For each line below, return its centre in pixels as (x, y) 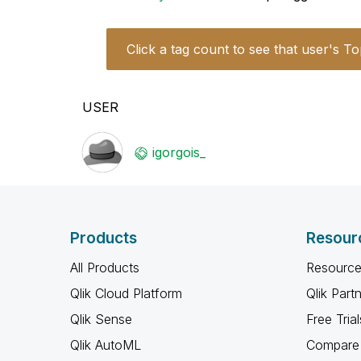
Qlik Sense (101, 319)
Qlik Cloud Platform (126, 293)
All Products (105, 268)
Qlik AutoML (106, 345)
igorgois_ (179, 152)
